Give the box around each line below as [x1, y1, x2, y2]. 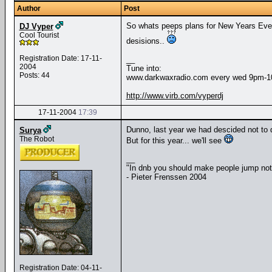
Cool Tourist [19, 31, 59, 39]
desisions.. [126, 36, 167, 46]
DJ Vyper [19, 22, 53, 31]
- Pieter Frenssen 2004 [126, 172, 206, 182]
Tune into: [126, 64, 161, 73]
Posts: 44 [19, 71, 50, 80]
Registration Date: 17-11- [19, 54, 102, 63]
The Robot [19, 135, 54, 143]
